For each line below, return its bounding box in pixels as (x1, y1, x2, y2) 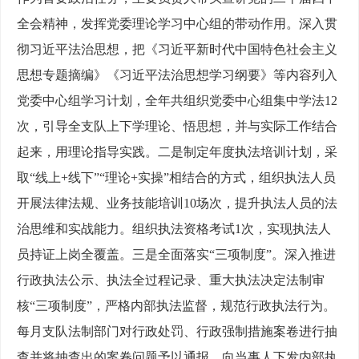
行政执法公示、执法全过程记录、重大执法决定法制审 (17, 273, 325, 288)
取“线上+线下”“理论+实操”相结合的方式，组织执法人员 (17, 171, 336, 185)
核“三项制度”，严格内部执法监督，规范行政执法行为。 (17, 299, 336, 313)
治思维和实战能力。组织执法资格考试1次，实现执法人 (17, 222, 331, 236)
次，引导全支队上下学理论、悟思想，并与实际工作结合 (17, 119, 337, 134)
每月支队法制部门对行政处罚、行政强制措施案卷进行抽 (17, 325, 337, 339)
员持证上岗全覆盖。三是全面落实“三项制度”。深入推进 (17, 248, 336, 262)
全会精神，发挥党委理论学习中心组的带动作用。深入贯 (17, 17, 337, 31)
